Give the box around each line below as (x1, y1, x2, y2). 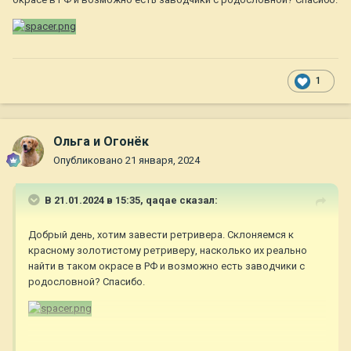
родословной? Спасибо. (28, 276, 145, 288)
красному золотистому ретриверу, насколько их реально (28, 244, 307, 257)
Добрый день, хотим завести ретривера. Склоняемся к (28, 229, 294, 241)
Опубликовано (53, 154, 125, 167)
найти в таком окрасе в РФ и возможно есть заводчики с (28, 260, 305, 273)
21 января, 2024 (125, 154, 200, 167)
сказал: (177, 194, 218, 207)
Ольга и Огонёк (53, 134, 149, 150)
